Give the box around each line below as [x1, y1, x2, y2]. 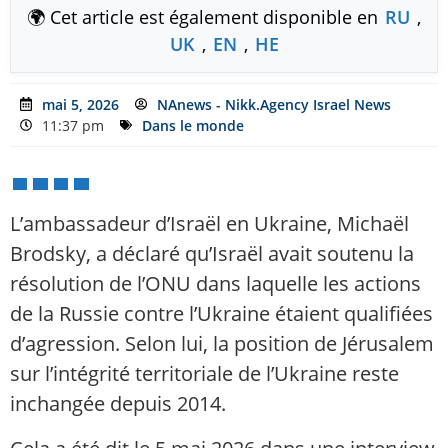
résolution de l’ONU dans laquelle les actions [10, 270, 421, 298]
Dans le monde [142, 115, 244, 135]
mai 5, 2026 [42, 94, 119, 114]
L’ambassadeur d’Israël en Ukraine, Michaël [10, 210, 409, 238]
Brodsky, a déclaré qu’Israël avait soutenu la [10, 240, 414, 268]
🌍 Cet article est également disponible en [27, 4, 383, 29]
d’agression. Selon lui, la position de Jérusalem [10, 330, 434, 358]
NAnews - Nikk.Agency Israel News [157, 94, 391, 114]
